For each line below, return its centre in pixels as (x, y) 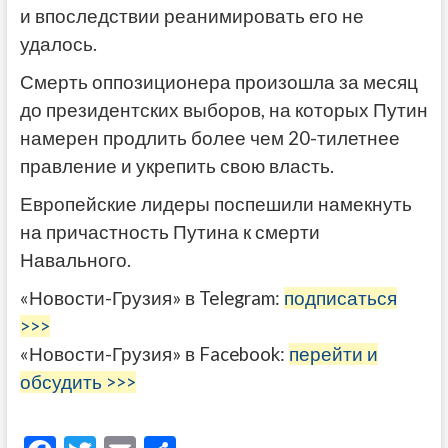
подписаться (340, 297)
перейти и (333, 353)
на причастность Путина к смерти (169, 231)
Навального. (75, 259)
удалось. (58, 43)
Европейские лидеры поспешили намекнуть (215, 203)
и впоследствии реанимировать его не (191, 15)
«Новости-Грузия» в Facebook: (154, 353)
